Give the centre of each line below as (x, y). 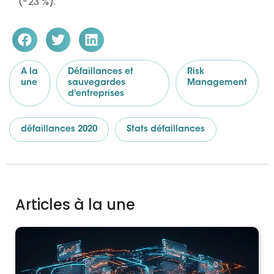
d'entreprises (96, 94)
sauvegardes (96, 83)
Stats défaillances (166, 130)
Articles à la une (75, 205)
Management (217, 83)
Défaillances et (100, 72)
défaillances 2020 (59, 130)
